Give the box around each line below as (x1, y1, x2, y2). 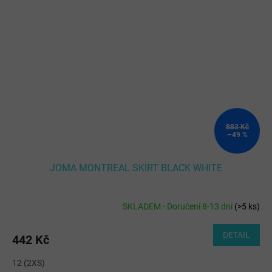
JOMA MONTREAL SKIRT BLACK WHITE (50, 162, 222, 174)
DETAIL (223, 230, 250, 240)
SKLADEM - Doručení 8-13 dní (123, 201, 234, 211)
